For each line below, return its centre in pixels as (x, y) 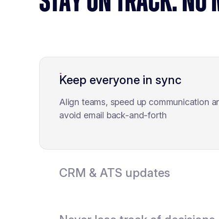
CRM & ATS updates (115, 173)
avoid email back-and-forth (113, 115)
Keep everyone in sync (120, 80)
